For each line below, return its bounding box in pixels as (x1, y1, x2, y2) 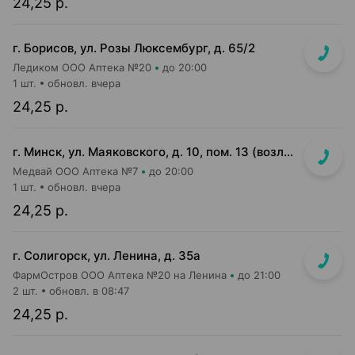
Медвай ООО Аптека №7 (13, 165, 138, 177)
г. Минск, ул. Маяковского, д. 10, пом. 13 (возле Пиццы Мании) (284, 144, 293, 159)
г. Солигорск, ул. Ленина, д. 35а (13, 248, 200, 263)
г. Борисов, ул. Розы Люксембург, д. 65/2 (13, 40, 255, 55)
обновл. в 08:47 (49, 284, 129, 297)
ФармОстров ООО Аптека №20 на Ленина (13, 269, 227, 281)
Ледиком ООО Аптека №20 (13, 61, 151, 74)
